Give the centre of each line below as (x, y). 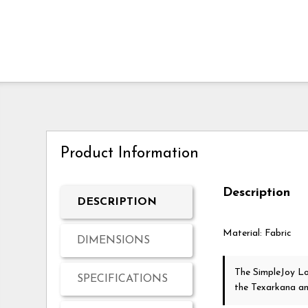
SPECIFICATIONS (123, 279)
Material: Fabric (257, 234)
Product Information (130, 153)
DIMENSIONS (114, 241)
